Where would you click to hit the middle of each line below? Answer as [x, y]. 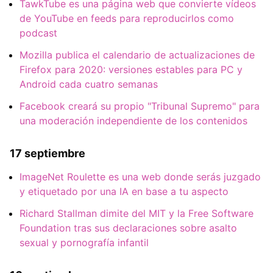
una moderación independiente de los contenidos [133, 121]
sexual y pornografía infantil [84, 243]
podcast [38, 33]
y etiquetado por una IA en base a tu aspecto [124, 192]
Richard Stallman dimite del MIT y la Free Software [136, 214]
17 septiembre [48, 154]
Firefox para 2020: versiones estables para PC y [131, 70]
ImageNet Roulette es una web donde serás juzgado [140, 177]
